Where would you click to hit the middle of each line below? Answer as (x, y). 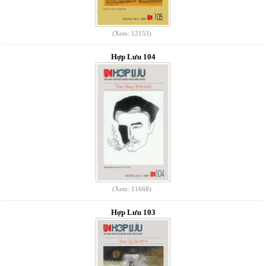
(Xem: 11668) (132, 189)
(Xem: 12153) (132, 33)
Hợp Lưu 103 (133, 212)
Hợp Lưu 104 (133, 57)
